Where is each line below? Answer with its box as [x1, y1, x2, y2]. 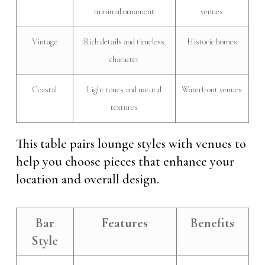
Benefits [190, 215, 235, 231]
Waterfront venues [182, 84, 243, 95]
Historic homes [186, 36, 237, 47]
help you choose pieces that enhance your [15, 153, 234, 169]
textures [110, 102, 138, 112]
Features [102, 215, 148, 231]
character [109, 54, 139, 64]
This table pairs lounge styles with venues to [15, 135, 246, 151]
